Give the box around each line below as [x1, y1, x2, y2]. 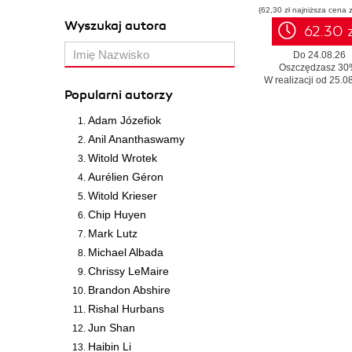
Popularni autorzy [64, 87, 173, 103]
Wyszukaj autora [64, 18, 167, 34]
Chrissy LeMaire [88, 265, 169, 277]
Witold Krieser [88, 189, 157, 202]
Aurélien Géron [88, 170, 163, 183]
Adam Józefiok [88, 114, 161, 126]
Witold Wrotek [88, 152, 157, 164]
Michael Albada [88, 246, 163, 258]
